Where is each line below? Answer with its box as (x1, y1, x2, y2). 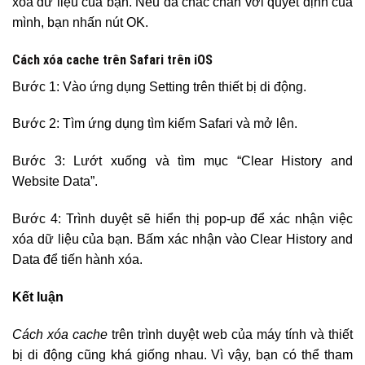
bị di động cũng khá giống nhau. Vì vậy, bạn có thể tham (12, 347, 353, 362)
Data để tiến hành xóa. (12, 253, 143, 266)
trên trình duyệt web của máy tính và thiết (108, 327, 353, 341)
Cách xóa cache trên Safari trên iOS (12, 51, 213, 68)
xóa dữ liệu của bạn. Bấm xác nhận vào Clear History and (12, 232, 353, 246)
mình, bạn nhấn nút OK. (12, 15, 148, 29)
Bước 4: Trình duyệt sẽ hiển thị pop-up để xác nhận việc (12, 212, 353, 226)
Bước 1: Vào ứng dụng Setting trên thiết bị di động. (12, 79, 306, 94)
